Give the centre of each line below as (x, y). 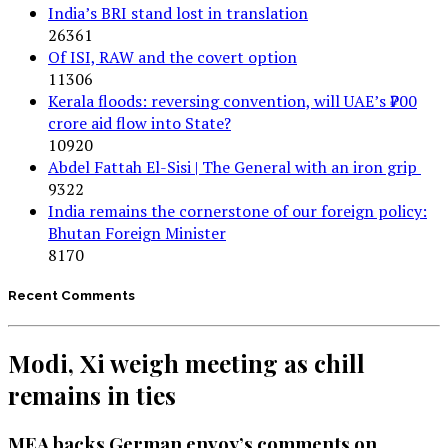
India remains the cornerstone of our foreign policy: (237, 210)
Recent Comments (71, 295)
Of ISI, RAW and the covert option (172, 56)
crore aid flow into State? (139, 122)
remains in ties (92, 394)
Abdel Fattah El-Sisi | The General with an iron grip (234, 166)
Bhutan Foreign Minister (137, 232)
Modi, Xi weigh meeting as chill (186, 362)
